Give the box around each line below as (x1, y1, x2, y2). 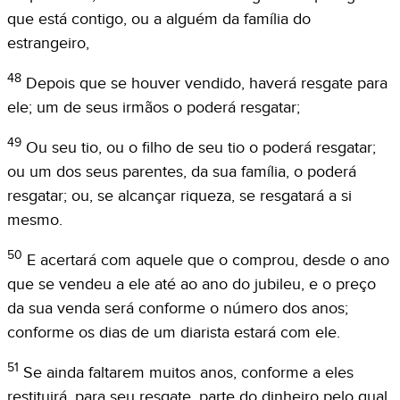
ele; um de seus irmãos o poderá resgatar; (7, 97, 300, 117)
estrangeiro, (7, 33, 89, 53)
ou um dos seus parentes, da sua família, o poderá (7, 162, 356, 181)
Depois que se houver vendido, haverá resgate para (26, 73, 387, 93)
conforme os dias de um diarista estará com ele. (7, 322, 340, 342)
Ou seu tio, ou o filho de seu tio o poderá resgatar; (26, 137, 376, 157)
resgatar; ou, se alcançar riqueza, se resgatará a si (7, 186, 352, 205)
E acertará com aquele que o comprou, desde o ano (27, 250, 389, 270)
